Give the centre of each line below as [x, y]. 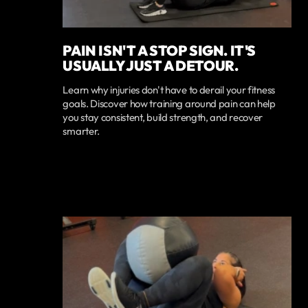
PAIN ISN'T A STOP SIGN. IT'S [159, 50]
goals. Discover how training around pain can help [169, 103]
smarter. [81, 131]
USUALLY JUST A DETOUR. [151, 65]
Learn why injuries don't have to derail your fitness [169, 89]
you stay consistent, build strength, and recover [163, 117]
